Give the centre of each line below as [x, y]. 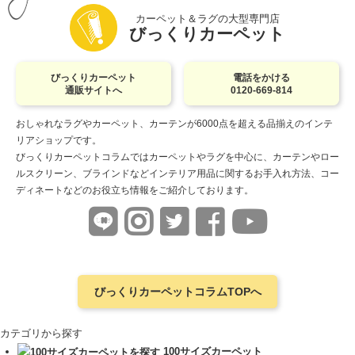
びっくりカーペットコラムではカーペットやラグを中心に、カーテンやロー [177, 157]
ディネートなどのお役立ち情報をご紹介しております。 [135, 190]
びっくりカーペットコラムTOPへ [177, 291]
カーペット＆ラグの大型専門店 [207, 19]
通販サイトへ [93, 90]
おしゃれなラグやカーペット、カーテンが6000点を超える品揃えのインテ [174, 124]
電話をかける [262, 77]
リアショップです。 [59, 140]
